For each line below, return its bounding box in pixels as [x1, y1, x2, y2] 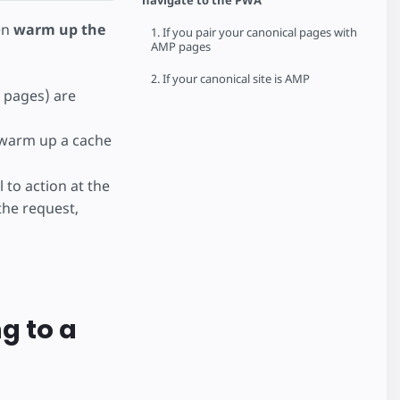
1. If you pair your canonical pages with [151, 24, 358, 40]
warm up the [12, 20, 105, 39]
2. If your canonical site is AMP [151, 71, 311, 87]
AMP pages [151, 38, 212, 54]
